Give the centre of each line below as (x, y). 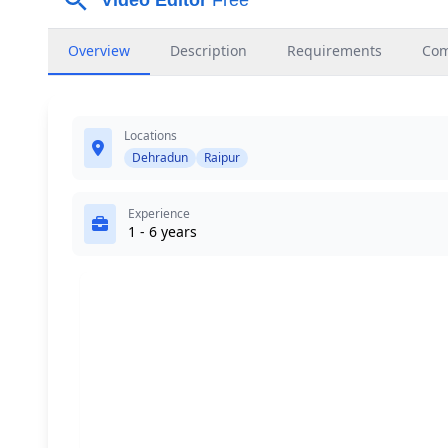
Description (208, 50)
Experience (159, 213)
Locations (150, 135)
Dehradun (160, 157)
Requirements (334, 50)
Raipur (222, 157)
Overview (99, 50)
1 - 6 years (162, 231)
